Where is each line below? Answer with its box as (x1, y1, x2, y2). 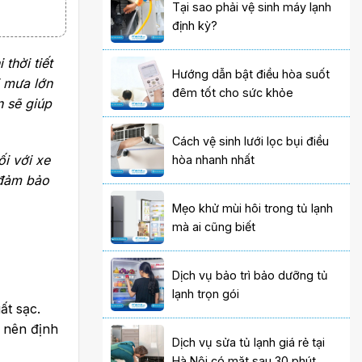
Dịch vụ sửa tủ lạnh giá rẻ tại (172, 335, 326, 350)
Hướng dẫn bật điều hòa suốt (172, 67, 330, 82)
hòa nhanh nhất (172, 153, 255, 167)
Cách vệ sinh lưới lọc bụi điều (172, 134, 330, 149)
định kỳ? (172, 19, 218, 33)
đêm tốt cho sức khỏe (172, 86, 294, 100)
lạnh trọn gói (172, 287, 240, 301)
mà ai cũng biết (172, 220, 256, 234)
